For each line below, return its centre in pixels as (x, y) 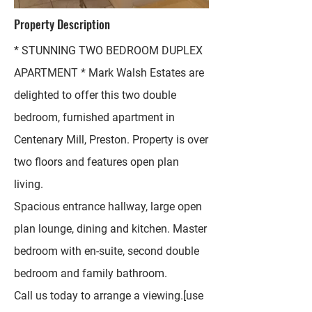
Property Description (62, 24)
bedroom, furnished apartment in (94, 117)
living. (29, 184)
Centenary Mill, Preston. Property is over (111, 140)
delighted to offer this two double (95, 95)
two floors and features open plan (96, 162)
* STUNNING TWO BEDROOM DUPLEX (108, 50)
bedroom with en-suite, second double (107, 251)
